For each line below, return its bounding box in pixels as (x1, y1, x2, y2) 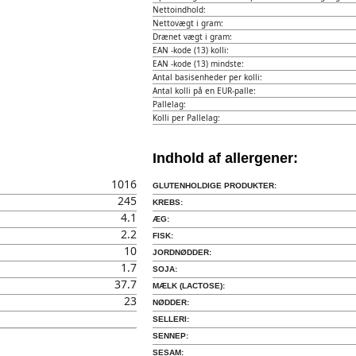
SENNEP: (152, 331, 188, 340)
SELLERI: (152, 315, 189, 323)
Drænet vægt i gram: (152, 31, 232, 42)
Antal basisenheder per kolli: (152, 72, 262, 83)
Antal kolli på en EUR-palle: (152, 85, 256, 96)
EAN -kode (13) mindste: (152, 58, 244, 69)
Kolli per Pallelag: (152, 112, 220, 123)
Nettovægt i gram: (152, 17, 223, 29)
